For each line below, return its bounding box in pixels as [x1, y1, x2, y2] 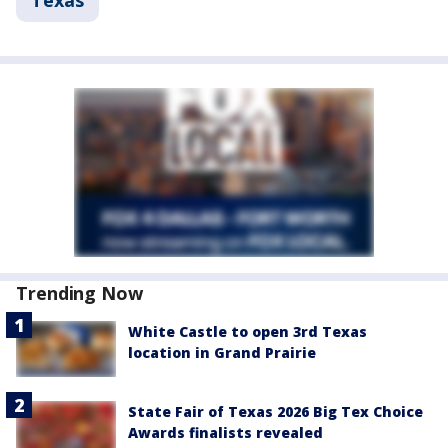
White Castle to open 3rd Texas [128, 322, 367, 341]
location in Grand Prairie [128, 343, 316, 362]
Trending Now [16, 281, 143, 305]
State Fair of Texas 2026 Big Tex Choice [128, 402, 423, 422]
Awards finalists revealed [128, 423, 323, 443]
